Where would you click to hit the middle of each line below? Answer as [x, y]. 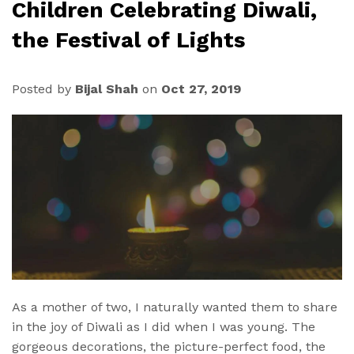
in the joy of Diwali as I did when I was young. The [164, 327]
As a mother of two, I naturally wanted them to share [175, 307]
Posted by [43, 89]
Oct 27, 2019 [201, 89]
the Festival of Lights [128, 40]
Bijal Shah [107, 89]
